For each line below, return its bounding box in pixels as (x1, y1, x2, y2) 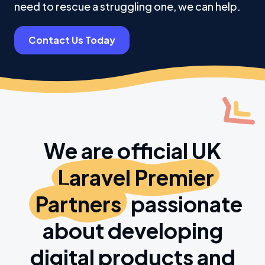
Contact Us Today (28, 34, 115, 46)
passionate (127, 190, 243, 217)
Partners (34, 190, 121, 217)
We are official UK (44, 137, 221, 164)
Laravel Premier (57, 164, 214, 190)
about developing (42, 217, 223, 244)
